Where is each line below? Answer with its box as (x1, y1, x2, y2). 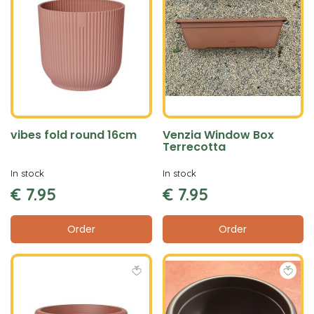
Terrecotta (162, 139, 226, 155)
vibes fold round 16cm (11, 127, 137, 143)
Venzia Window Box (162, 127, 274, 143)
